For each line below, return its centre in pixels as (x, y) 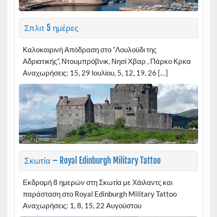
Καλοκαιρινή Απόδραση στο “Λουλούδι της (89, 49)
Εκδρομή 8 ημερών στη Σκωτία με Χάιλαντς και (97, 182)
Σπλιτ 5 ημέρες (51, 28)
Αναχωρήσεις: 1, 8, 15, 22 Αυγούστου (82, 205)
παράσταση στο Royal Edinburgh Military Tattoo (100, 194)
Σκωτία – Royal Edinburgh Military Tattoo (93, 161)
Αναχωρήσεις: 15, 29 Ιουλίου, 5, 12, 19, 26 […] (95, 73)
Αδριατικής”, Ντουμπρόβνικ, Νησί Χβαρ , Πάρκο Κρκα (107, 61)
